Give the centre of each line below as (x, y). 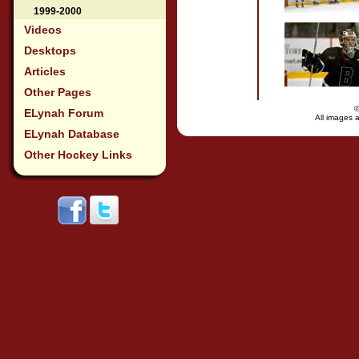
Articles (45, 71)
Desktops (50, 50)
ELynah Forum (64, 113)
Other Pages (58, 92)
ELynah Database (72, 134)
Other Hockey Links (78, 155)
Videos (43, 30)
